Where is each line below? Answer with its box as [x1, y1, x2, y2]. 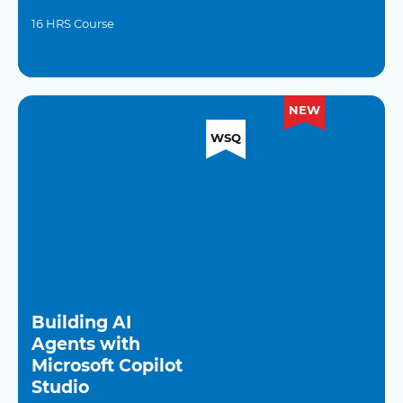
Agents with [31, 334, 140, 354]
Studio [31, 377, 89, 398]
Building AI [31, 312, 131, 333]
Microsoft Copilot [31, 355, 183, 376]
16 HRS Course [31, 16, 114, 31]
